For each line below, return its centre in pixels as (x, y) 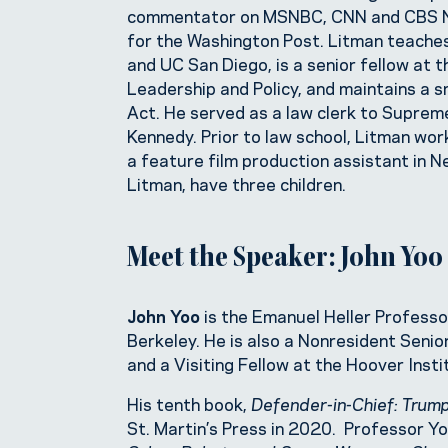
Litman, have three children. (236, 183)
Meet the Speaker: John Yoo (285, 260)
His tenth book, (189, 403)
